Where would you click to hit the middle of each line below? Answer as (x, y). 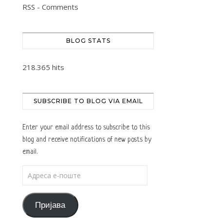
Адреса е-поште (46, 171)
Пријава (50, 205)
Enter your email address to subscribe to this (86, 128)
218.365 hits (43, 67)
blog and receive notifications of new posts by (87, 140)
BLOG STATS (88, 41)
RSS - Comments (50, 7)
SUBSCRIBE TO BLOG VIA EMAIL (88, 101)
